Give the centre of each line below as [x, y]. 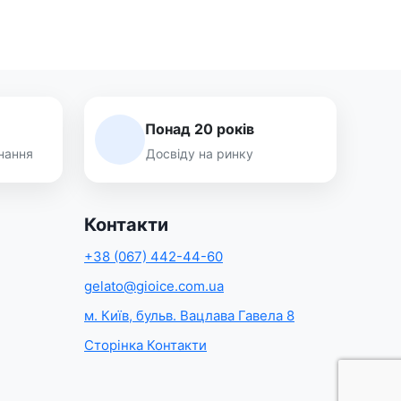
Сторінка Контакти [145, 346]
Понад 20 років [200, 128]
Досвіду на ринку [200, 153]
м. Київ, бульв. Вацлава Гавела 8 [189, 316]
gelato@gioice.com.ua [154, 286]
